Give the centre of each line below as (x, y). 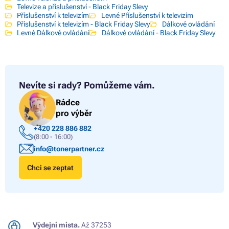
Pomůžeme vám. (119, 85)
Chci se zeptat (51, 167)
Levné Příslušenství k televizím (147, 16)
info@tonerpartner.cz (69, 148)
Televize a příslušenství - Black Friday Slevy (83, 7)
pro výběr (74, 113)
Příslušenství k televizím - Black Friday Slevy (84, 24)
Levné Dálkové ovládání (53, 33)
